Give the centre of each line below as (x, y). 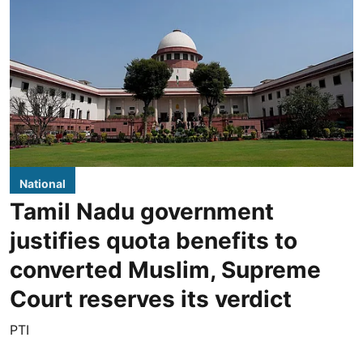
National (43, 184)
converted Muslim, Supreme (165, 270)
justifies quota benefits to (154, 241)
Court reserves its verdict (151, 299)
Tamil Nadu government (142, 211)
